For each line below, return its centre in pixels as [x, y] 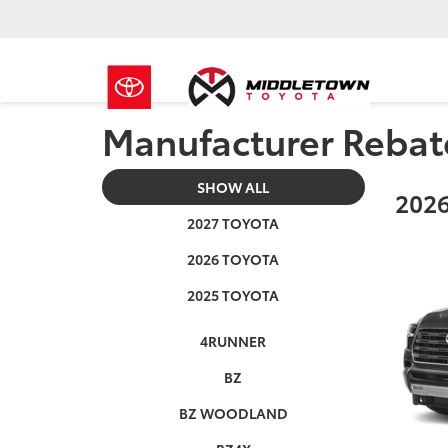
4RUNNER [233, 341]
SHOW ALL [233, 187]
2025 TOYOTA [233, 295]
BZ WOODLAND [233, 413]
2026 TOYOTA [233, 259]
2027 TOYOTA [233, 223]
